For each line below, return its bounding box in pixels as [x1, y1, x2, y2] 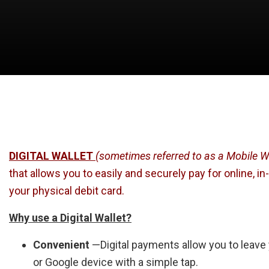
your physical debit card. [9, 184, 127, 197]
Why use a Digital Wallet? [9, 211, 131, 224]
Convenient [33, 238, 92, 251]
